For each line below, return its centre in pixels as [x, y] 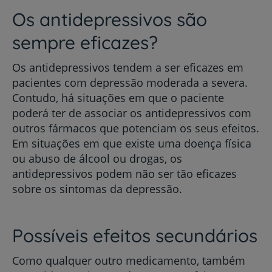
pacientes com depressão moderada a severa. [130, 83]
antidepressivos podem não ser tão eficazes [124, 174]
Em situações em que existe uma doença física [132, 144]
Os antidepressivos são [110, 20]
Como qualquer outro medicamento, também [129, 261]
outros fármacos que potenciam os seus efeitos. [136, 128]
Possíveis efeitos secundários [135, 236]
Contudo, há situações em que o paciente [118, 98]
